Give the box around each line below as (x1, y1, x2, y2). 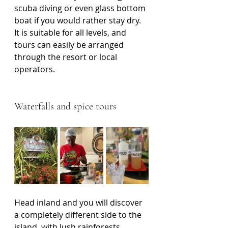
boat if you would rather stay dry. (14, 15, 143, 26)
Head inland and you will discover (14, 197, 145, 209)
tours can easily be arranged (14, 39, 126, 51)
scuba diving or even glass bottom (14, 3, 148, 14)
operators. (14, 64, 55, 75)
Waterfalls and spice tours (14, 100, 117, 113)
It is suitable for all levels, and (14, 27, 128, 39)
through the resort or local (14, 51, 119, 63)
